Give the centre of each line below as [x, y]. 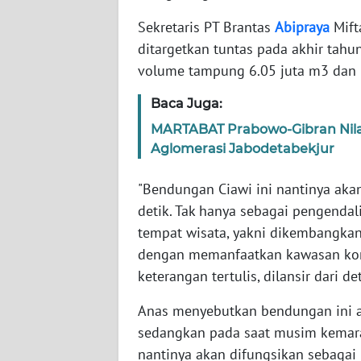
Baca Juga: [187, 104]
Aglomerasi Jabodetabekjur [243, 149]
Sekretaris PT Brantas [206, 27]
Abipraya [302, 27]
